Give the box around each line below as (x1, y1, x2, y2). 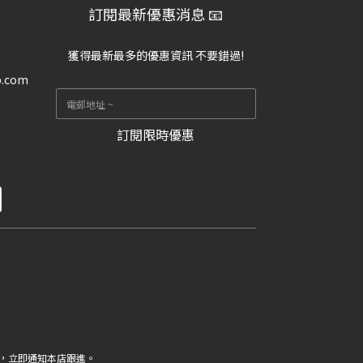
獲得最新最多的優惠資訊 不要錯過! (67, 47, 244, 63)
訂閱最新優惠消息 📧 (88, 3, 224, 24)
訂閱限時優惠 (117, 125, 195, 144)
